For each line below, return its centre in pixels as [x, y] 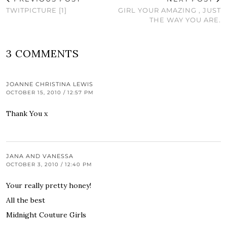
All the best [26, 200]
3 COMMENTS [43, 54]
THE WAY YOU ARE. [185, 20]
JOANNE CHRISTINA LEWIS [50, 84]
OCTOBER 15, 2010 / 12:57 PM [50, 93]
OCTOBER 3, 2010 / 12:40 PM [49, 165]
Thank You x [27, 114]
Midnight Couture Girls [46, 215]
